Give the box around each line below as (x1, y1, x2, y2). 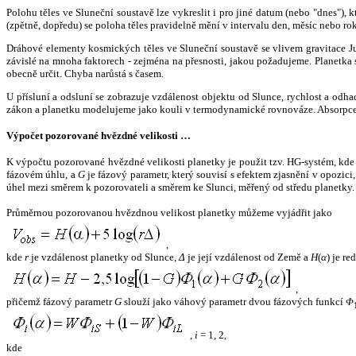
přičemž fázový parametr (6, 296, 114, 308)
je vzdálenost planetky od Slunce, (29, 251, 179, 264)
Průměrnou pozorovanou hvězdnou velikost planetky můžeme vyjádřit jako (6, 207, 332, 219)
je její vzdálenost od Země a (185, 251, 311, 264)
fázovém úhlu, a (6, 168, 78, 181)
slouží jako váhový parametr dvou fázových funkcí (122, 296, 346, 308)
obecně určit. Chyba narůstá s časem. (6, 67, 164, 79)
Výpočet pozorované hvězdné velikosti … (6, 130, 191, 142)
